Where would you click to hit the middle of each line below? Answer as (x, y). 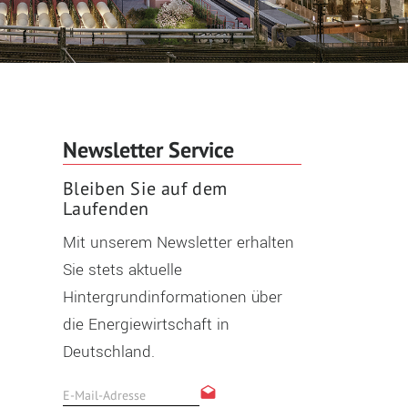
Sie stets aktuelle (122, 270)
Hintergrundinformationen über (172, 297)
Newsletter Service (148, 150)
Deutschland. (108, 352)
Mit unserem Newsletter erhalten (178, 243)
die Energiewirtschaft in (146, 325)
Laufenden (106, 209)
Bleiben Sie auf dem (145, 189)
